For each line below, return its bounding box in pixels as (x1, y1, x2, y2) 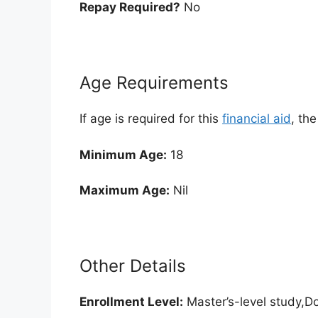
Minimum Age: (79, 147, 167, 162)
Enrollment (79, 295, 145, 309)
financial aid (222, 111, 291, 126)
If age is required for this (79, 111, 222, 126)
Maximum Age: (79, 183, 170, 198)
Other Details (79, 256, 186, 277)
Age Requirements (79, 72, 229, 94)
